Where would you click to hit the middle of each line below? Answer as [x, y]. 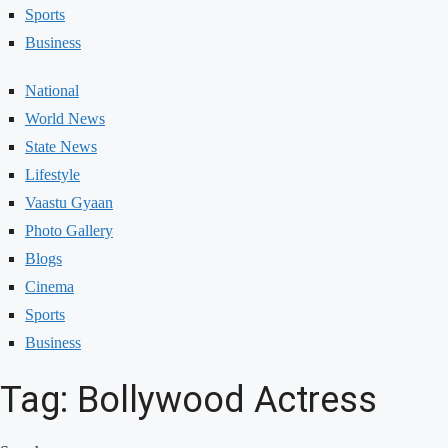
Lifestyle [52, 175]
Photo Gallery [69, 231]
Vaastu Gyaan [69, 203]
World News [65, 119]
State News [61, 147]
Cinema [49, 287]
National [52, 91]
